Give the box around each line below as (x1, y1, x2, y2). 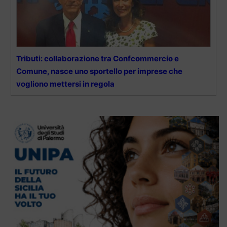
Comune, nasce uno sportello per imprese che (16, 66, 182, 77)
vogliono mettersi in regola (16, 79, 115, 89)
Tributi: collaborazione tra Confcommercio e (16, 54, 179, 64)
